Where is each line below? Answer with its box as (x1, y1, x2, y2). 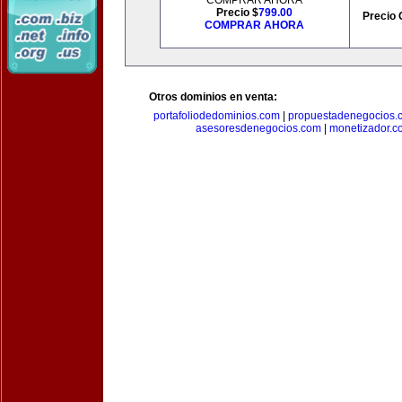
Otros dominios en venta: (149, 91, 277, 103)
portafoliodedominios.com (153, 109, 280, 122)
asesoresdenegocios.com (196, 122, 321, 135)
